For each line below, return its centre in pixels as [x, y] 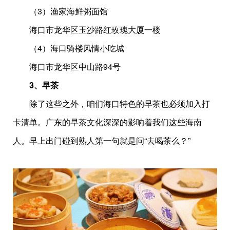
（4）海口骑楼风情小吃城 [69, 48]
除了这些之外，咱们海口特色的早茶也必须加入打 [111, 103]
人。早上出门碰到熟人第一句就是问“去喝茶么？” [102, 140]
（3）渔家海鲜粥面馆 [60, 11]
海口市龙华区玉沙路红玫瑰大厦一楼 [87, 29]
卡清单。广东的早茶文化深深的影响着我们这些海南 [107, 122]
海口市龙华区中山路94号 [67, 66]
